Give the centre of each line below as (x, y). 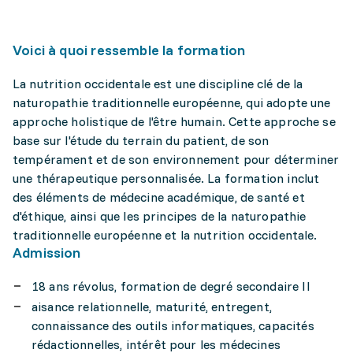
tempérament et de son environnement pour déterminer (176, 159)
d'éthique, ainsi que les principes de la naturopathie (160, 216)
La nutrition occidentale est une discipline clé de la (158, 84)
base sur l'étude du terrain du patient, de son (141, 140)
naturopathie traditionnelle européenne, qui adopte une (172, 102)
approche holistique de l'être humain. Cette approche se (174, 121)
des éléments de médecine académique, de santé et (159, 197)
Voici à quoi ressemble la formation (129, 50)
